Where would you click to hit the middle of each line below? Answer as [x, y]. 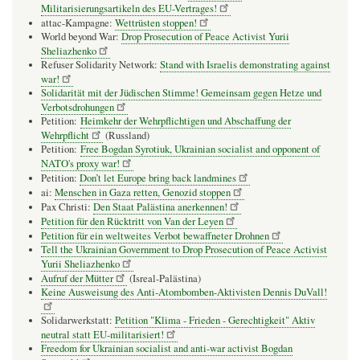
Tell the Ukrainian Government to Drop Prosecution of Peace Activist [184, 249]
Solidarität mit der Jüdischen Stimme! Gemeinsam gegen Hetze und [181, 92]
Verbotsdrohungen [78, 107]
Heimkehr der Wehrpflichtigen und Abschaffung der [186, 121]
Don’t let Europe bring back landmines [158, 178]
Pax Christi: [67, 207]
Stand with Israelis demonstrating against [245, 64]
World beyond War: [81, 36]
